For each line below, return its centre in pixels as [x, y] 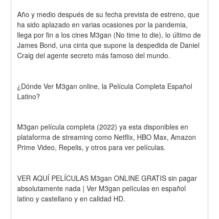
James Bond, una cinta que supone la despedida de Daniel [109, 45]
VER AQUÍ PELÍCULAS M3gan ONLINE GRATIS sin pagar [107, 178]
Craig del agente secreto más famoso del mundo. [94, 55]
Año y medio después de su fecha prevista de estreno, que [109, 14]
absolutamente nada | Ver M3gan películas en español [102, 188]
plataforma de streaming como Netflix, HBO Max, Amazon [107, 137]
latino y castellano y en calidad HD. [71, 199]
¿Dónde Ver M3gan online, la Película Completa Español [105, 86]
